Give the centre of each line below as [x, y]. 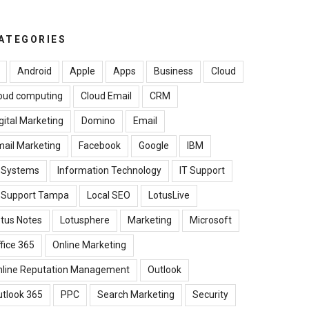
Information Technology [109, 170]
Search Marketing [136, 294]
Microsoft [210, 220]
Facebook [99, 145]
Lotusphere [84, 220]
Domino [98, 120]
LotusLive [169, 195]
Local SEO [108, 195]
